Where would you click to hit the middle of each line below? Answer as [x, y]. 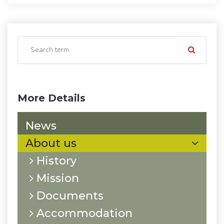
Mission [56, 178]
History [55, 160]
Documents [68, 195]
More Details [51, 98]
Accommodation [83, 213]
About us [51, 143]
